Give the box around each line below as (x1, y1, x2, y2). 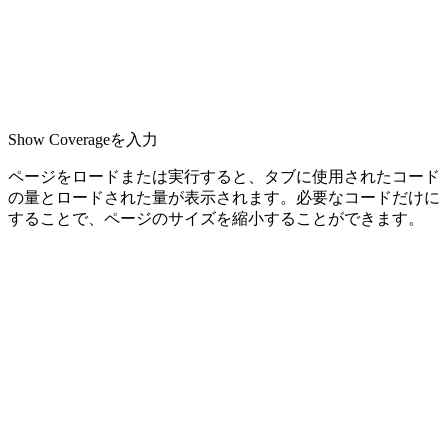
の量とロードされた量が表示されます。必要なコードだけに (8, 188, 440, 206)
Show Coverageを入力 (8, 130, 158, 148)
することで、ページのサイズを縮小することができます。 (8, 209, 424, 227)
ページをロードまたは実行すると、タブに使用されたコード (8, 167, 440, 185)
